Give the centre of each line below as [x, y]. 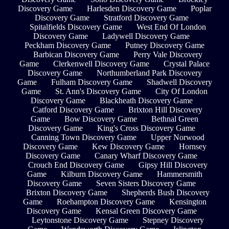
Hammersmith [179, 174]
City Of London [181, 91]
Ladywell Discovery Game [146, 36]
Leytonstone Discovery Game [80, 220]
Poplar [201, 9]
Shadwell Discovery [179, 82]
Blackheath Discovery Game [146, 101]
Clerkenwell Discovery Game [101, 64]
